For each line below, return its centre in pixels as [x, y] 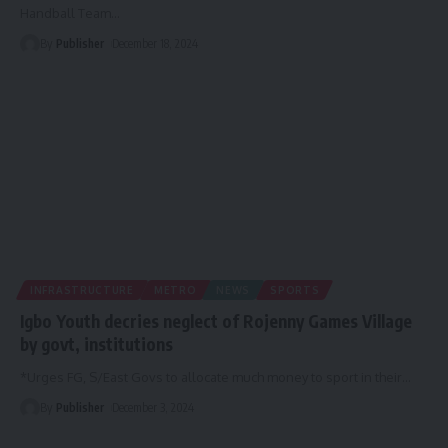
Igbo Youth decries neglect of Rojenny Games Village [216, 321]
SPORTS [295, 290]
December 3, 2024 [153, 408]
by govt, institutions [96, 344]
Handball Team [65, 12]
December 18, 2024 [155, 43]
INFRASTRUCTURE [82, 290]
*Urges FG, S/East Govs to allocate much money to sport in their [211, 377]
